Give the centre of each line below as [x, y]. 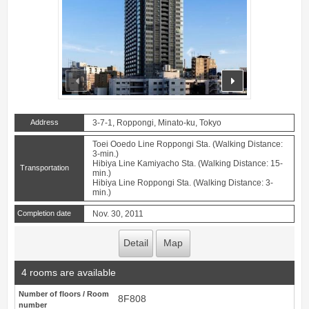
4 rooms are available [69, 273]
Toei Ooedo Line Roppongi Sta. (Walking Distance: [188, 144]
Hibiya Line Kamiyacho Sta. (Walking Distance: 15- [188, 164]
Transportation [44, 168]
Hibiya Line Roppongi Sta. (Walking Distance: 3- [183, 183]
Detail [136, 243]
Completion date [44, 213]
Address [44, 122]
